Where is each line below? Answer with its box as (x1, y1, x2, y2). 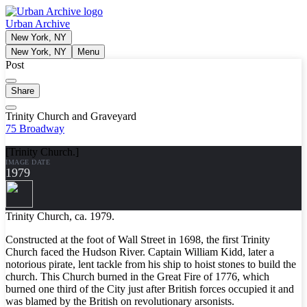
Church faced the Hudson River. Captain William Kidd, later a (5, 246, 274, 258)
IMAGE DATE (5, 158, 50, 166)
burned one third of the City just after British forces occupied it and (5, 283, 294, 295)
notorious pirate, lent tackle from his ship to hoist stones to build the (5, 258, 296, 270)
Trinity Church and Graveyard (5, 110, 136, 122)
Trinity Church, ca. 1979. (5, 210, 114, 222)
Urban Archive (5, 18, 70, 29)
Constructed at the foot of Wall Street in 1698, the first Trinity (5, 234, 270, 245)
